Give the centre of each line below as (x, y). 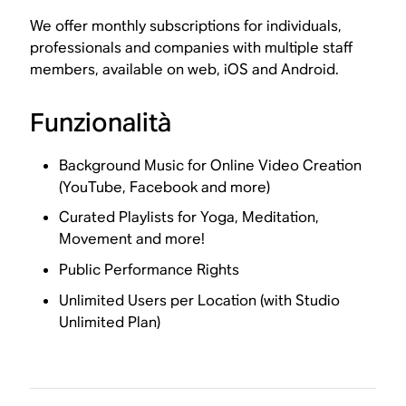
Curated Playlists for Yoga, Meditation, (189, 217)
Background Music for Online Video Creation (211, 165)
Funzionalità (101, 122)
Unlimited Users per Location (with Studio (200, 300)
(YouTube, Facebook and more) (165, 187)
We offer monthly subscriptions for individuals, (186, 25)
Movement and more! (132, 239)
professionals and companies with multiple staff (192, 47)
